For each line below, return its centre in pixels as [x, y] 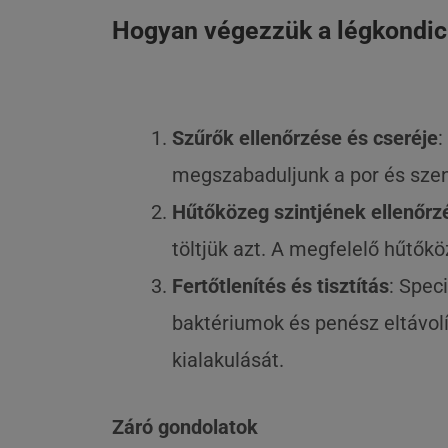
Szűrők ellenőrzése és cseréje [305, 138]
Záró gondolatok [185, 427]
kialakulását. [228, 360]
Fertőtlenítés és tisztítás [280, 286]
